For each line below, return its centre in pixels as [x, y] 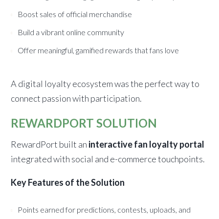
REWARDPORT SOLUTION [84, 123]
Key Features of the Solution [68, 183]
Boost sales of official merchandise [75, 14]
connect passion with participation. [77, 99]
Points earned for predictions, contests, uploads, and [104, 210]
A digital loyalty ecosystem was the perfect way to [105, 84]
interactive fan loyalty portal [147, 144]
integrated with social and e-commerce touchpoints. [108, 159]
